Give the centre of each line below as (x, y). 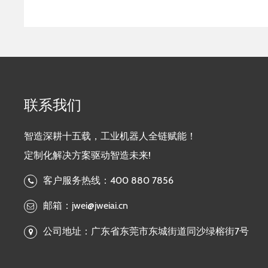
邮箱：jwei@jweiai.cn (86, 206)
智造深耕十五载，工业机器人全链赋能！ (110, 136)
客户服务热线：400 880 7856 (109, 181)
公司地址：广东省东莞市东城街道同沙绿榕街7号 (146, 231)
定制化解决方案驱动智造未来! (88, 156)
